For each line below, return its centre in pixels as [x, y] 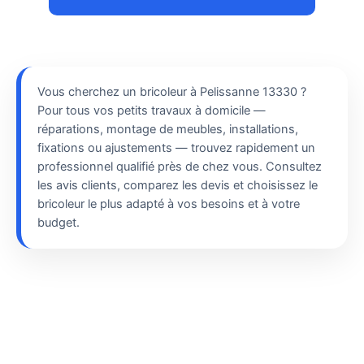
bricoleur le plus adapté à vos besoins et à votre [169, 204]
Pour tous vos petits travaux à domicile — [152, 111]
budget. [58, 223]
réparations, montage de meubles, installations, [168, 130]
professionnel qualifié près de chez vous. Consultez [180, 167]
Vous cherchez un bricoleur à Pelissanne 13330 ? [172, 92]
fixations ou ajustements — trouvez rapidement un [176, 148]
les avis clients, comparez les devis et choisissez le [178, 186]
